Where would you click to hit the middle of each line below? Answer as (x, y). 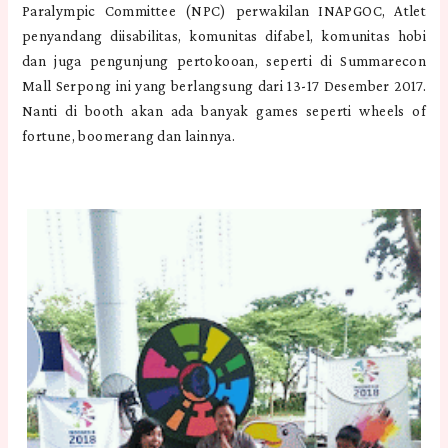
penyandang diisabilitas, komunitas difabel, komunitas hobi (224, 35)
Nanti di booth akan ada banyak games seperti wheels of (224, 110)
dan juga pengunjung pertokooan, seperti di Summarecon (224, 60)
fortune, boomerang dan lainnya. (128, 135)
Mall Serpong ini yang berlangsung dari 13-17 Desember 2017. (224, 85)
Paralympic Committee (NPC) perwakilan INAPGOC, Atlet (224, 10)
